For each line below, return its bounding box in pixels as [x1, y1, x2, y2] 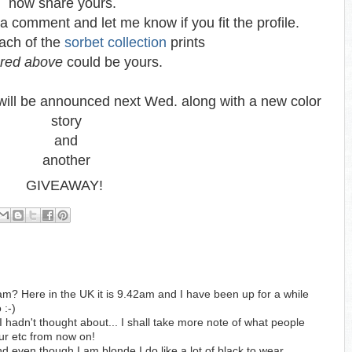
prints [167, 35, 205, 50]
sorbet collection [64, 35, 167, 50]
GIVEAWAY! [25, 178, 107, 193]
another [42, 152, 90, 168]
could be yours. [66, 54, 163, 70]
